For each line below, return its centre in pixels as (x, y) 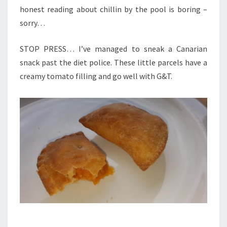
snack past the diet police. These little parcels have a (113, 63)
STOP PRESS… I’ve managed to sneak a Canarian (113, 49)
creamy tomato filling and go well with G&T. (96, 76)
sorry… (32, 23)
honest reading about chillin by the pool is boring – (113, 9)
